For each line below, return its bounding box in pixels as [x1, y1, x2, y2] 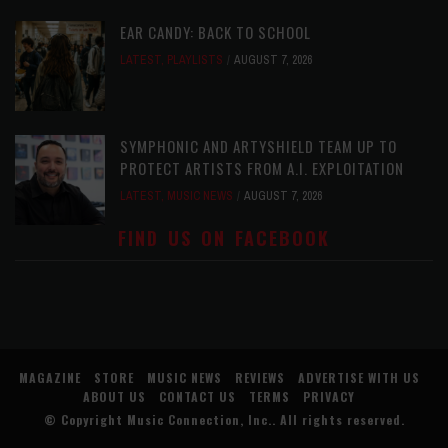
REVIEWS [234, 368, 285, 386]
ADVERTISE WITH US [297, 368, 420, 386]
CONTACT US [159, 387, 236, 405]
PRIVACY [303, 387, 355, 405]
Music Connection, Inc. [126, 410, 272, 428]
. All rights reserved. [271, 410, 405, 428]
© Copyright [43, 410, 127, 428]
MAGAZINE [18, 368, 81, 386]
